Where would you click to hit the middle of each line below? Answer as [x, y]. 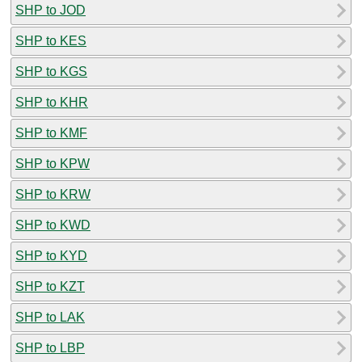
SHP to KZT [50, 286]
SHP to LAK [50, 317]
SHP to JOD [51, 10]
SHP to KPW [53, 163]
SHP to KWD [53, 225]
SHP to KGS [51, 71]
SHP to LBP [50, 347]
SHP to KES [51, 40]
